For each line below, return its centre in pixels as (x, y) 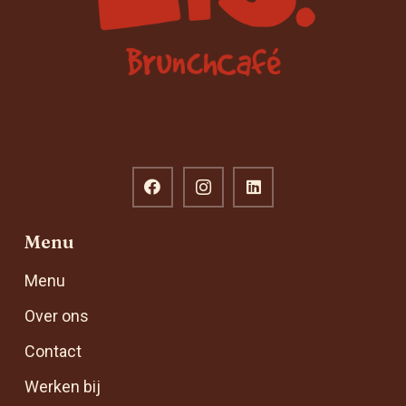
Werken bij (63, 386)
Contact (53, 351)
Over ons (57, 315)
